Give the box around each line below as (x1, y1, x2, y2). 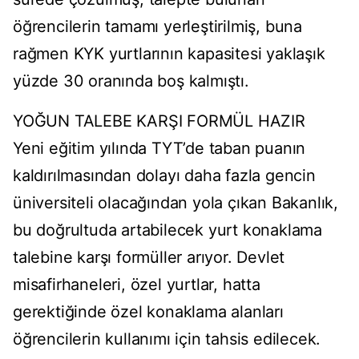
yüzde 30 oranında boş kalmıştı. (13, 71, 249, 91)
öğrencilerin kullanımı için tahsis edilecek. (13, 329, 321, 349)
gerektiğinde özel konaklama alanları (13, 302, 284, 322)
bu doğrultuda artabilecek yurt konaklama (13, 220, 322, 240)
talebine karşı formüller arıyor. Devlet (13, 248, 285, 268)
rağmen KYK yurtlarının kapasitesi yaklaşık (13, 44, 325, 64)
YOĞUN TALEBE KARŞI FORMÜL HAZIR (13, 111, 305, 131)
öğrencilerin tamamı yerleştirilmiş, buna (13, 17, 302, 37)
